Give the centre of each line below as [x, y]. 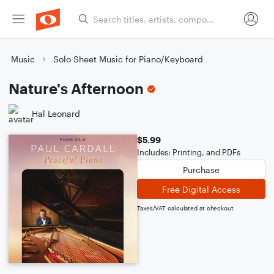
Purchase [201, 169]
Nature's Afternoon [76, 88]
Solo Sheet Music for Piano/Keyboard [128, 59]
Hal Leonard [56, 113]
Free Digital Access [201, 189]
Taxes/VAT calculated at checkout [185, 208]
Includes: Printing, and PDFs [189, 152]
